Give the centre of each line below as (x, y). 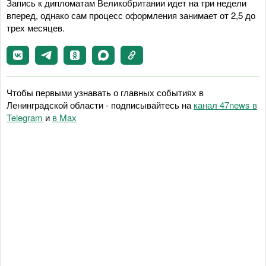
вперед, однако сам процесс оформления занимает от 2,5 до (131, 15)
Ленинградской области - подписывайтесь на (100, 104)
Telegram (25, 117)
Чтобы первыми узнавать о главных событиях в (105, 92)
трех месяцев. (36, 27)
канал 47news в (225, 104)
